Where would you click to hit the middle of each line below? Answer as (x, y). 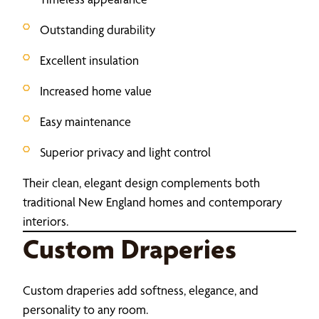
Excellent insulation (89, 60)
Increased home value (96, 90)
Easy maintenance (85, 121)
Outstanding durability (98, 29)
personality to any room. (85, 309)
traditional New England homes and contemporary (152, 202)
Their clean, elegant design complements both (141, 182)
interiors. (46, 221)
